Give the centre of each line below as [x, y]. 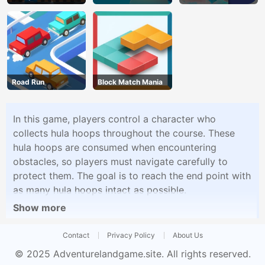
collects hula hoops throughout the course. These [124, 133]
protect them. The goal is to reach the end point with [132, 175]
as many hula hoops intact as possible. [100, 190]
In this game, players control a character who [114, 119]
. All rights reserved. [206, 253]
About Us [188, 235]
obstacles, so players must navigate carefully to [120, 161]
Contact [76, 235]
